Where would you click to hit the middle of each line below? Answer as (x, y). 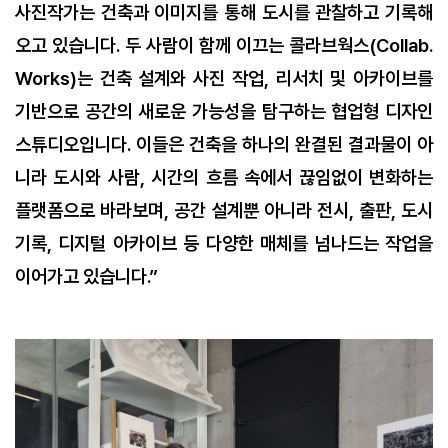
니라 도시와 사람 (77, 178)
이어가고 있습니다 (81, 277)
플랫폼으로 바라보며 (89, 211)
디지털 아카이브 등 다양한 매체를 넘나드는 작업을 (246, 244)
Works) (46, 79)
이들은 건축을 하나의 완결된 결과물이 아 (284, 145)
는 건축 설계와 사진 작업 (170, 79)
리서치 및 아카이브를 (354, 79)
